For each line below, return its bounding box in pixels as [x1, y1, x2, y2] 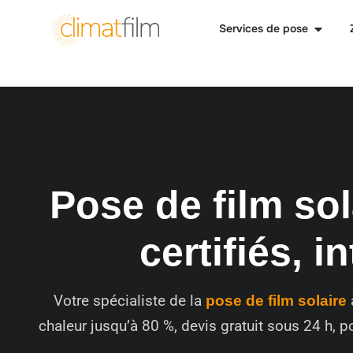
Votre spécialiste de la [53, 292, 206, 310]
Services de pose [219, 21, 309, 35]
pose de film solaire [205, 292, 347, 309]
